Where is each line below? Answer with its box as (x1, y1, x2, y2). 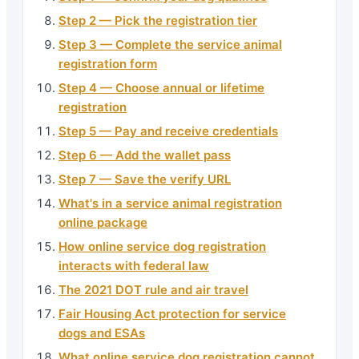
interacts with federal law (58, 257, 209, 273)
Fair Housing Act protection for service (58, 305, 286, 321)
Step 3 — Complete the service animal (58, 36, 282, 52)
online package (58, 214, 147, 230)
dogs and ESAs (58, 325, 145, 341)
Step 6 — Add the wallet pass (58, 147, 231, 163)
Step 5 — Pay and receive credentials (58, 123, 278, 139)
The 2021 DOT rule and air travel (58, 281, 248, 297)
